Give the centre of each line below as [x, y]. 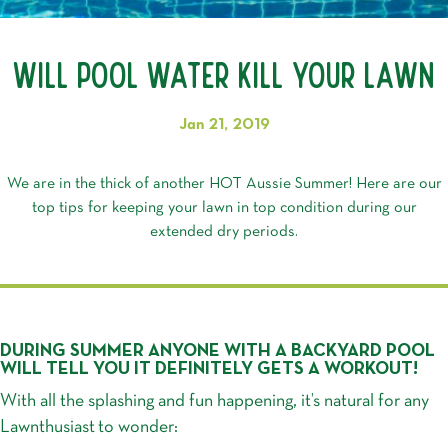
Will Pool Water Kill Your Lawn [224, 74]
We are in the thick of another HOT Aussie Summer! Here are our [224, 183]
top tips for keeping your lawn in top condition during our [224, 207]
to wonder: [138, 427]
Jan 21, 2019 [224, 124]
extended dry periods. [224, 231]
